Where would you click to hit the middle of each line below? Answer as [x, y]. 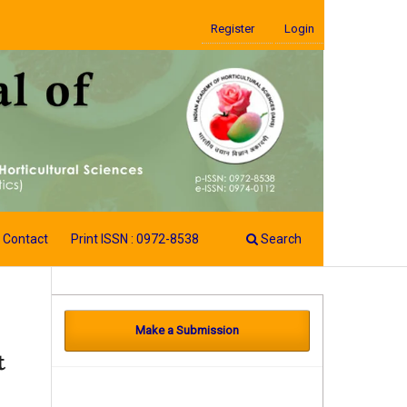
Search [280, 239]
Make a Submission [187, 331]
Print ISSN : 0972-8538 [135, 239]
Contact [25, 239]
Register [233, 28]
